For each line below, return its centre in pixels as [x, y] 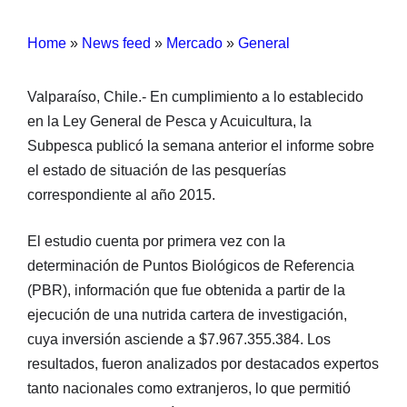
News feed [116, 43]
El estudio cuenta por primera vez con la [156, 241]
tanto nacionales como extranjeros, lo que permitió [189, 388]
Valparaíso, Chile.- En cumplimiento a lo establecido [195, 96]
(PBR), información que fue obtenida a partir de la [186, 290]
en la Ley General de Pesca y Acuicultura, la [169, 121]
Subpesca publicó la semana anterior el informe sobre [201, 145]
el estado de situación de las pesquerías [157, 170]
